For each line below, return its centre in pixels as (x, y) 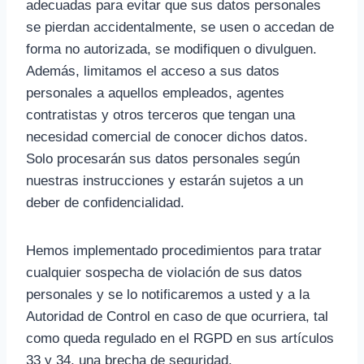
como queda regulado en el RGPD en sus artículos (180, 338)
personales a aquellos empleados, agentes (155, 93)
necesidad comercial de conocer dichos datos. (167, 137)
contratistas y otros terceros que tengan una (160, 115)
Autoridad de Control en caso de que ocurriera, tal (177, 316)
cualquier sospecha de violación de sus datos (164, 273)
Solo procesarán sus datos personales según (163, 159)
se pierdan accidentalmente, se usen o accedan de (180, 27)
